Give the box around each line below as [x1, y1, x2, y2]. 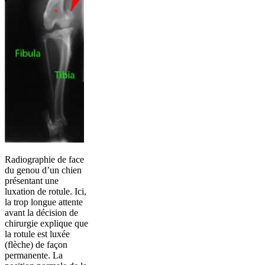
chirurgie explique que [5, 218, 88, 228]
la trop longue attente [5, 196, 83, 207]
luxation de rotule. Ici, [5, 186, 86, 196]
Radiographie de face [5, 154, 84, 164]
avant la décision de [5, 207, 78, 218]
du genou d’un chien [5, 164, 82, 175]
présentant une [5, 175, 59, 186]
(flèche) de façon [5, 239, 67, 250]
